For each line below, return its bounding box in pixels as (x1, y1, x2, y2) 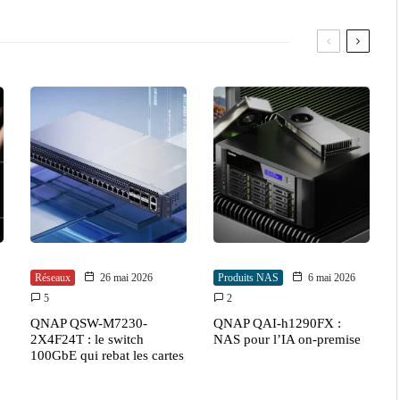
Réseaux (35, 271, 71, 285)
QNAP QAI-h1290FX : (213, 316, 341, 331)
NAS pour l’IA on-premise (213, 332, 361, 347)
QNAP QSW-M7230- (30, 316, 147, 331)
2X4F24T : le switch (30, 332, 144, 347)
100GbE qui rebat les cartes (30, 348, 184, 363)
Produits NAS (218, 271, 279, 285)
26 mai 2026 (100, 271, 153, 285)
